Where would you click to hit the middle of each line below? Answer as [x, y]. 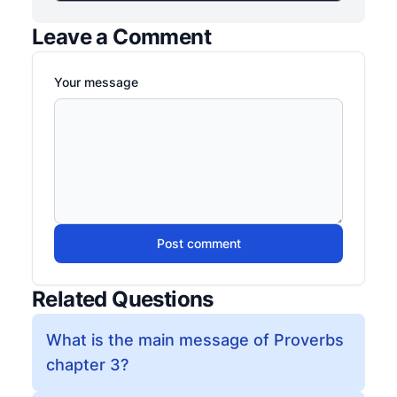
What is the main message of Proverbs [195, 340]
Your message [96, 82]
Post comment [198, 243]
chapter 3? [87, 365]
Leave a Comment [121, 37]
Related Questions [123, 299]
